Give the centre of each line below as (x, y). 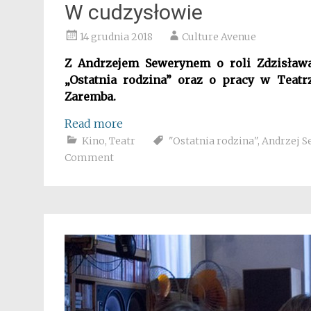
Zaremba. (90, 96)
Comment (89, 158)
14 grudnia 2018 (116, 37)
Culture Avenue (219, 37)
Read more (94, 124)
